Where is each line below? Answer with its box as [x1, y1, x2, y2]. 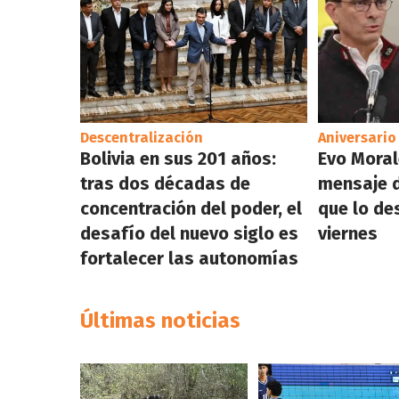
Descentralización [79, 128, 203, 146]
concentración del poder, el [79, 197, 302, 219]
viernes [317, 222, 378, 244]
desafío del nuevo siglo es [79, 222, 298, 244]
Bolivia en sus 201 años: [79, 147, 276, 169]
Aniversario [317, 128, 396, 146]
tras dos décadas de [79, 172, 250, 194]
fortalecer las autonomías [79, 247, 298, 269]
